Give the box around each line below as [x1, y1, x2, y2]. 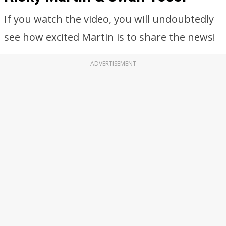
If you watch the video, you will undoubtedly [4, 12, 214, 26]
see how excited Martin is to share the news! [4, 30, 215, 44]
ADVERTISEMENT [90, 59, 136, 68]
